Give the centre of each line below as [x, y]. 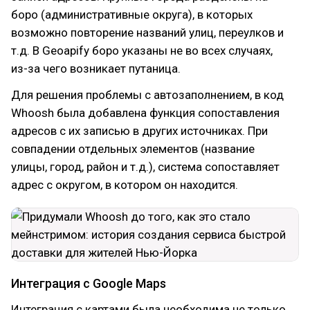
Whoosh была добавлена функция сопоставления [145, 113]
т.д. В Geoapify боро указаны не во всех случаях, [142, 51]
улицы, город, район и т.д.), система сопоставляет [145, 167]
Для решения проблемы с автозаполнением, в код [147, 95]
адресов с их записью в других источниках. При [139, 131]
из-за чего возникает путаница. [96, 69]
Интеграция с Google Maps [89, 283]
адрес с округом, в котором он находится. [125, 185]
